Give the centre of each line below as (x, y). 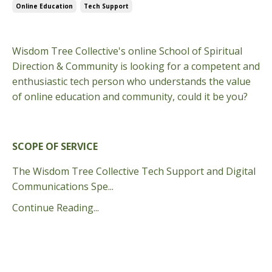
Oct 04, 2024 (40, 29)
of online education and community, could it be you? (130, 96)
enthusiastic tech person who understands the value (131, 81)
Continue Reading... (56, 207)
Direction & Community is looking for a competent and (136, 66)
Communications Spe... (63, 186)
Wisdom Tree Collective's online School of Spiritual (127, 51)
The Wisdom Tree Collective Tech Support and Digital (134, 171)
